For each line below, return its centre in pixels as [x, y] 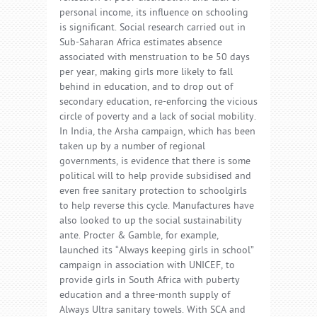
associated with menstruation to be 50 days [155, 58]
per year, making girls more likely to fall [146, 73]
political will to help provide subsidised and [155, 177]
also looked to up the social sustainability [151, 221]
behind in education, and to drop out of [146, 88]
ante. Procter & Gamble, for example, [139, 236]
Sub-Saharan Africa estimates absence [141, 43]
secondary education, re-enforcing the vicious [158, 103]
